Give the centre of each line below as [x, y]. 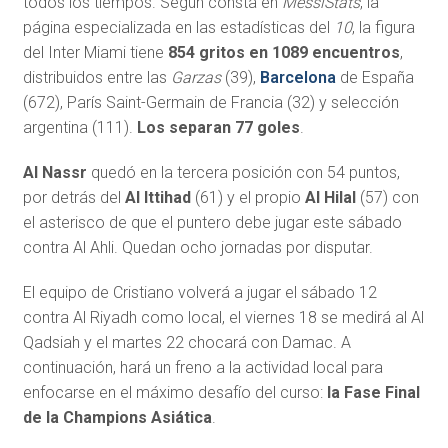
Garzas [195, 78]
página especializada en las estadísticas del [178, 28]
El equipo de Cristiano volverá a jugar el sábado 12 [199, 293]
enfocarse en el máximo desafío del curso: [174, 393]
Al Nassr [54, 173]
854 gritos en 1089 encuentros [281, 53]
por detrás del [73, 198]
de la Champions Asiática [117, 418]
